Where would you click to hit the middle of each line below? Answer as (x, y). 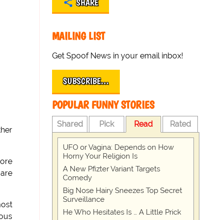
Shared (70, 124)
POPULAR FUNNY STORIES (103, 105)
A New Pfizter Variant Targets (112, 169)
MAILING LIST (79, 36)
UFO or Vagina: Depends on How (119, 147)
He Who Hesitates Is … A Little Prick (122, 212)
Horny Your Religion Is (100, 156)
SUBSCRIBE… (86, 81)
